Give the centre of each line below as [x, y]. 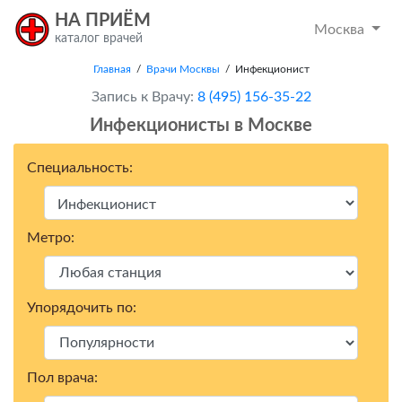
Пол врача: [62, 378]
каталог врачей [99, 39]
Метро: [51, 238]
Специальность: [80, 168]
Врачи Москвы [183, 69]
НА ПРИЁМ [103, 21]
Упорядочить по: [82, 308]
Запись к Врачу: [142, 97]
